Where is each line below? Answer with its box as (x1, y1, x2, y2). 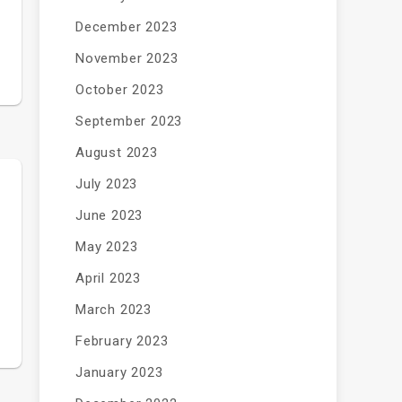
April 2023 (74, 270, 141, 286)
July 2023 (74, 176, 138, 192)
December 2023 (74, 19, 178, 35)
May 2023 (74, 239, 138, 255)
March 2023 (74, 301, 152, 318)
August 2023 (74, 144, 158, 161)
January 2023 (74, 364, 163, 380)
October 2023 (74, 82, 164, 98)
